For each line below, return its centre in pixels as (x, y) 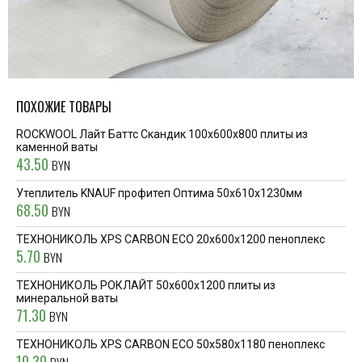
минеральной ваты (67, 298)
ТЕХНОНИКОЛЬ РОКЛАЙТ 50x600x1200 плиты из (146, 285)
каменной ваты (57, 147)
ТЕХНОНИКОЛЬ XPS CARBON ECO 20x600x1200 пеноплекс (170, 239)
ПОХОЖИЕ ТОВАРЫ (64, 107)
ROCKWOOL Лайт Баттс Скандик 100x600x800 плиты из (162, 134)
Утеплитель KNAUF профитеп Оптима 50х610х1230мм (159, 193)
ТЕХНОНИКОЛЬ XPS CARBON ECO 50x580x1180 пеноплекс (170, 344)
